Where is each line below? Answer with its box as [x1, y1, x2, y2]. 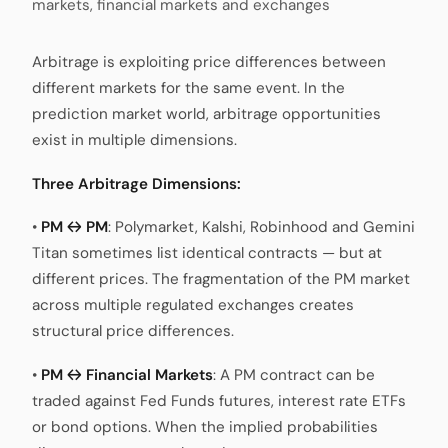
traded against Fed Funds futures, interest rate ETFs [32, 390, 406, 411]
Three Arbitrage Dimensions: [32, 173, 241, 194]
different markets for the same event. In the [32, 78, 345, 99]
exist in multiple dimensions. [32, 130, 237, 151]
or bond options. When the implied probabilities [32, 416, 378, 437]
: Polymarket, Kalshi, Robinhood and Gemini [108, 217, 415, 238]
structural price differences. [32, 321, 234, 342]
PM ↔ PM [41, 217, 108, 238]
